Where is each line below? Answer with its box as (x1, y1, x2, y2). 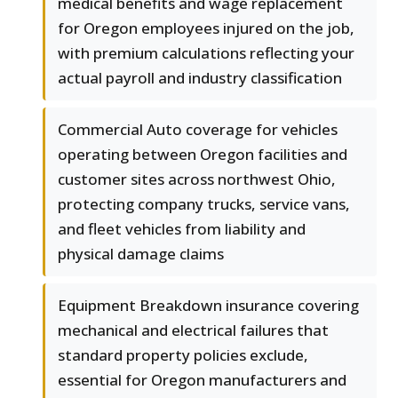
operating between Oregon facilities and (58, 144, 347, 165)
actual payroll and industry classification (58, 68, 342, 89)
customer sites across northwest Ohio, (58, 169, 336, 190)
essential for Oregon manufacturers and (58, 370, 346, 391)
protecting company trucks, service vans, (58, 194, 350, 215)
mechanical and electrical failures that (58, 320, 329, 341)
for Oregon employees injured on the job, (58, 18, 354, 39)
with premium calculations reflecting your (58, 43, 354, 64)
